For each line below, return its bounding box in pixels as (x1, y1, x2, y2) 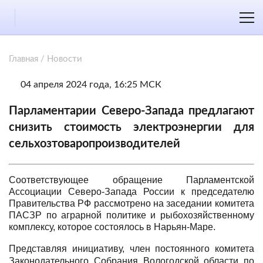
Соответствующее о (9, 175, 118, 185)
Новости (47, 55, 82, 63)
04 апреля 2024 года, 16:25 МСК (21, 80, 161, 89)
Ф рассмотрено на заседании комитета (84, 198, 254, 208)
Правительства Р (9, 198, 85, 208)
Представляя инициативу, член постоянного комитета (9, 244, 254, 254)
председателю (191, 187, 254, 197)
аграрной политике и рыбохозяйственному (61, 210, 255, 220)
